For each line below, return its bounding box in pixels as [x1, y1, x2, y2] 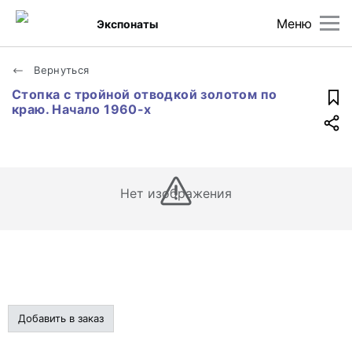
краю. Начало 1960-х [12, 101, 152, 117]
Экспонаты [97, 16, 159, 31]
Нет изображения [119, 185, 233, 201]
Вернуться [31, 64, 90, 76]
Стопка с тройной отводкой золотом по [12, 86, 277, 102]
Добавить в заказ [18, 312, 104, 324]
